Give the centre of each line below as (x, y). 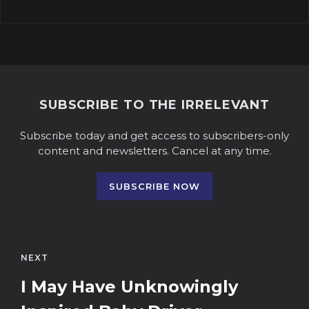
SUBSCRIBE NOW (154, 187)
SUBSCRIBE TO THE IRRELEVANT (154, 105)
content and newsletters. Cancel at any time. (154, 151)
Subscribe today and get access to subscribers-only (154, 136)
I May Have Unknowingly (129, 286)
